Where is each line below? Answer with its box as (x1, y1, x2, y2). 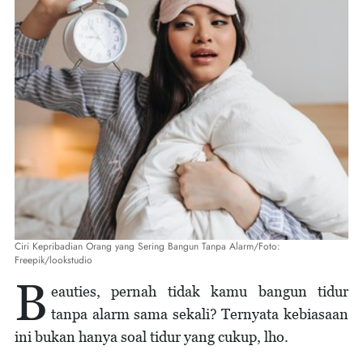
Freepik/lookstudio (15, 253, 92, 267)
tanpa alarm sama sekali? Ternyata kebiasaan (51, 305, 348, 322)
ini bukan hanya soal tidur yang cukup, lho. (15, 328, 288, 345)
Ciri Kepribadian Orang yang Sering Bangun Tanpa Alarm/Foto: (15, 239, 280, 254)
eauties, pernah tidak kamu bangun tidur (51, 283, 348, 300)
